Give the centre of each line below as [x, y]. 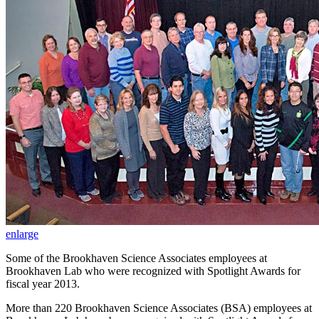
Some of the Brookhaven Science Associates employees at [136, 258]
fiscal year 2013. [43, 283]
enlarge [22, 234]
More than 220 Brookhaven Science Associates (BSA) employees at [159, 308]
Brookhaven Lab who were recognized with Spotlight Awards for [153, 271]
